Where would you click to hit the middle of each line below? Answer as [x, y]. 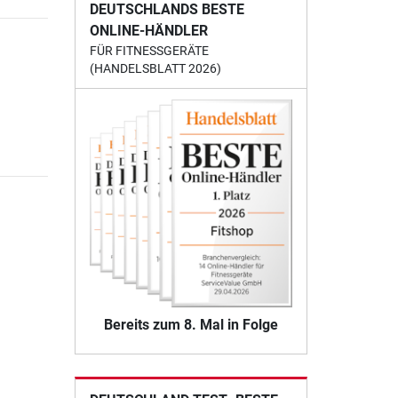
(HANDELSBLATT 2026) [155, 69]
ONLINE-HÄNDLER [148, 31]
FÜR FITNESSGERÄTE [149, 51]
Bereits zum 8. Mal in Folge [191, 325]
